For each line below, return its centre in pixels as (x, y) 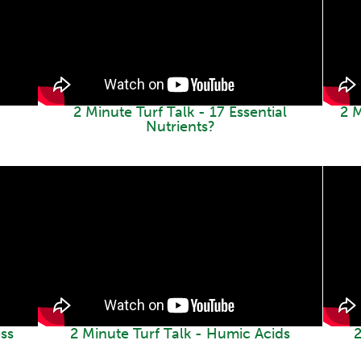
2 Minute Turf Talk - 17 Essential (180, 112)
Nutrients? (180, 127)
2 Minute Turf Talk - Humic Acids (180, 333)
